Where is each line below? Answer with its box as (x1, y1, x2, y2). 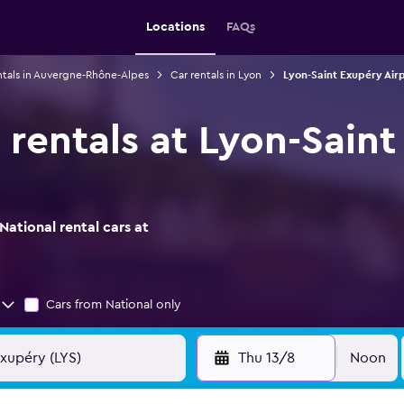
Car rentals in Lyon (170, 69, 262, 80)
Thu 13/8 (237, 351, 295, 365)
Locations (145, 21, 205, 33)
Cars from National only (46, 298, 181, 311)
